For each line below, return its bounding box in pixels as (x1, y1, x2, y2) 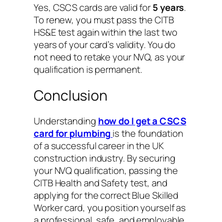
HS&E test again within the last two (34, 26, 177, 39)
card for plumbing (34, 127, 111, 140)
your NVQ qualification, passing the (34, 164, 178, 177)
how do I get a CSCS (98, 114, 186, 128)
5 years (153, 1, 184, 14)
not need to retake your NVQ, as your (34, 51, 185, 64)
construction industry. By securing (34, 152, 175, 165)
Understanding (34, 114, 98, 128)
